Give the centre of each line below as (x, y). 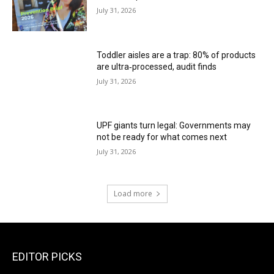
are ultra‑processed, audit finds (157, 66)
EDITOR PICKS (47, 257)
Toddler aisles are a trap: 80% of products (176, 55)
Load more (133, 194)
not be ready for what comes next (162, 137)
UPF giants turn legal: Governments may (174, 126)
